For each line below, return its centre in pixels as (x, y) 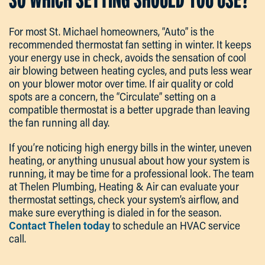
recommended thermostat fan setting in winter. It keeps (130, 44)
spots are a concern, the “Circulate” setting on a (112, 96)
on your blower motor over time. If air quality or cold (121, 83)
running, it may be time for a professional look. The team (131, 173)
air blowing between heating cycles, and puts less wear (130, 70)
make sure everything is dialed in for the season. (115, 212)
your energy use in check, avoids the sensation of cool (127, 57)
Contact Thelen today (59, 225)
